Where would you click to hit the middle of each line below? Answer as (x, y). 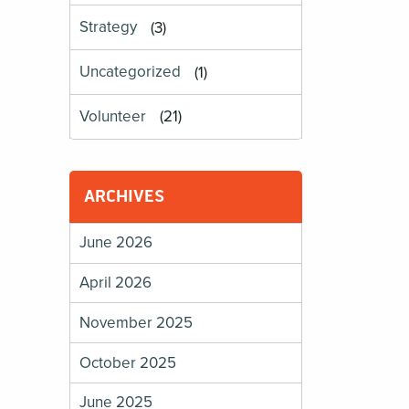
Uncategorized (131, 72)
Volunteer (113, 117)
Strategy (109, 27)
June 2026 (116, 243)
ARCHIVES (124, 196)
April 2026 (116, 282)
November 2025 (136, 322)
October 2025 (128, 362)
